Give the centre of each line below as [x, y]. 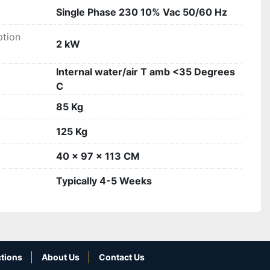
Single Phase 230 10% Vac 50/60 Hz [142, 12]
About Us [61, 257]
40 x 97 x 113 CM [98, 156]
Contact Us [122, 257]
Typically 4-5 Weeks [104, 181]
